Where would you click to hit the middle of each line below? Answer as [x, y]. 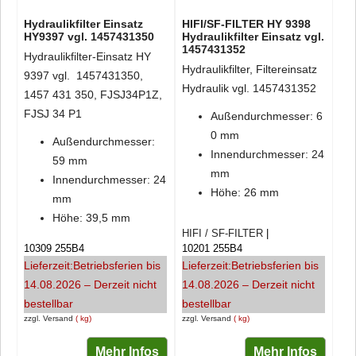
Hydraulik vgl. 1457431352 [249, 88]
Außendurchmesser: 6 [266, 116]
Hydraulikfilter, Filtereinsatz [249, 69]
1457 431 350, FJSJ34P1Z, [93, 95]
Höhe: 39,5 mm [91, 217]
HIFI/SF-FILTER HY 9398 [246, 24]
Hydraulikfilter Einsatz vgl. [253, 37]
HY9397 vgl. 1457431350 [89, 37]
